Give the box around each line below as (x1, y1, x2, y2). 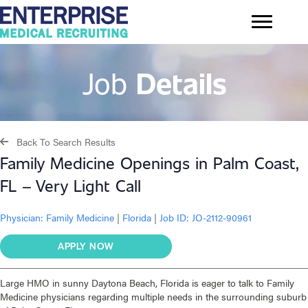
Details (135, 63, 227, 102)
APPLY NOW (58, 239, 114, 253)
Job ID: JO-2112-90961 (157, 210, 252, 225)
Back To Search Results (16, 135, 115, 149)
